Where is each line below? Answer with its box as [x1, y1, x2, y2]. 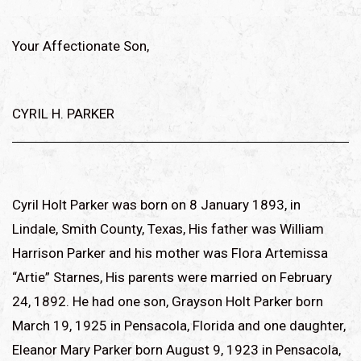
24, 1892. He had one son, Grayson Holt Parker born [12, 293, 323, 309]
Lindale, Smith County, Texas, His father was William [12, 220, 324, 237]
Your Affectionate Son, [12, 37, 149, 54]
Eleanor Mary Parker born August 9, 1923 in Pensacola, [12, 341, 341, 358]
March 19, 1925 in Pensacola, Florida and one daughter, [12, 317, 346, 334]
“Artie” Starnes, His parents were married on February [12, 268, 332, 285]
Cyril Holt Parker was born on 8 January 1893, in [12, 196, 301, 213]
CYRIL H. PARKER [12, 105, 114, 122]
